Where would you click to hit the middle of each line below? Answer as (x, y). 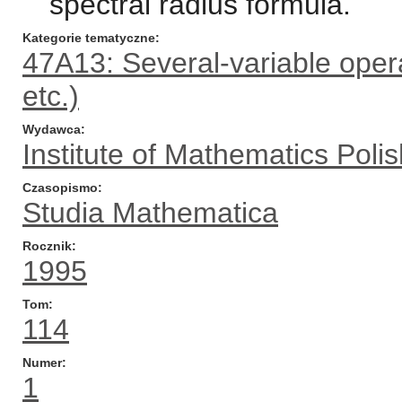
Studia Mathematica (150, 213)
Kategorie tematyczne (89, 38)
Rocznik (47, 246)
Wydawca (52, 129)
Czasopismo (60, 188)
